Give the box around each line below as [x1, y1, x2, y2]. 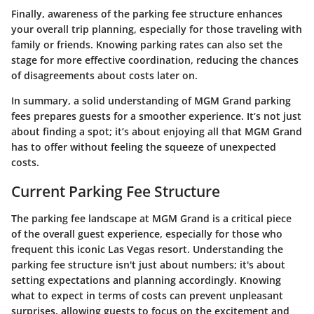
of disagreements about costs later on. [11, 69, 198, 83]
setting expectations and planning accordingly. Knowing [11, 273, 281, 287]
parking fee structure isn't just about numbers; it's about [11, 257, 285, 271]
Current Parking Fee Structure [11, 182, 220, 202]
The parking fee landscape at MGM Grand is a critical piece [11, 211, 292, 225]
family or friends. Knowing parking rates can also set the [11, 38, 282, 52]
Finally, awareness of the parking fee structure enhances [11, 7, 282, 21]
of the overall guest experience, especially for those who [11, 226, 282, 240]
